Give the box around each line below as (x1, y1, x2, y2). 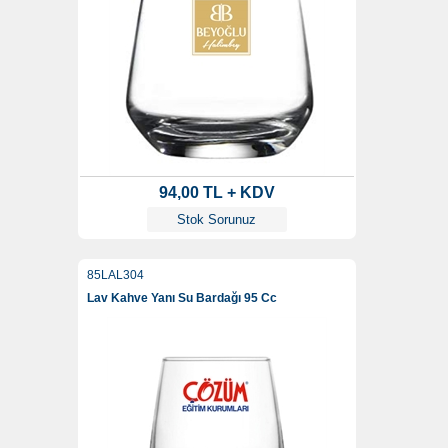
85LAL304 (86, 268, 144, 283)
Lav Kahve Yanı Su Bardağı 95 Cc (86, 291, 277, 306)
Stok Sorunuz (177, 212, 256, 228)
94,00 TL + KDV (158, 184, 275, 202)
